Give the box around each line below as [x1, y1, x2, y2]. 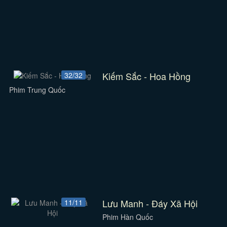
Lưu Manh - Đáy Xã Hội [102, 197, 198, 210]
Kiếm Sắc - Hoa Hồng [102, 69, 191, 83]
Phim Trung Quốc [9, 85, 65, 95]
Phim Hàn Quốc [102, 212, 153, 222]
